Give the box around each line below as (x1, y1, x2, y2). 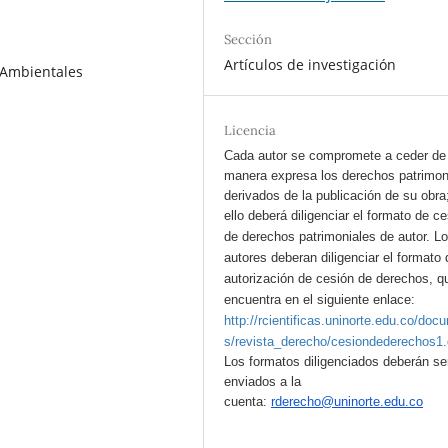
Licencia (224, 121, 277, 139)
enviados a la (224, 373, 302, 389)
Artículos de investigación (224, 54, 397, 74)
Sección (224, 30, 273, 48)
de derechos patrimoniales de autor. (224, 228, 435, 244)
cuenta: (224, 393, 272, 409)
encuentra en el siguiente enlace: (224, 291, 416, 307)
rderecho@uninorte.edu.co (271, 393, 424, 409)
